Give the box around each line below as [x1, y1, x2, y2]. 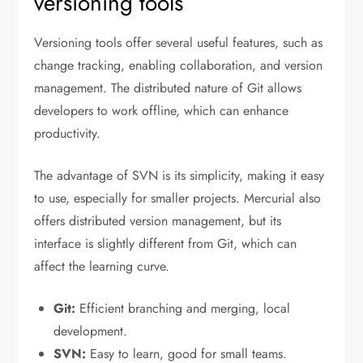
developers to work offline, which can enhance [34, 100, 289, 120]
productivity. [34, 123, 101, 143]
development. [53, 321, 128, 340]
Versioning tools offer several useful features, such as [34, 32, 323, 52]
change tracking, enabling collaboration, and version [34, 55, 323, 75]
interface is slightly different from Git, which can [34, 233, 297, 253]
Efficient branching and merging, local [75, 298, 291, 318]
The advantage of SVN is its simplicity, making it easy [34, 165, 325, 185]
